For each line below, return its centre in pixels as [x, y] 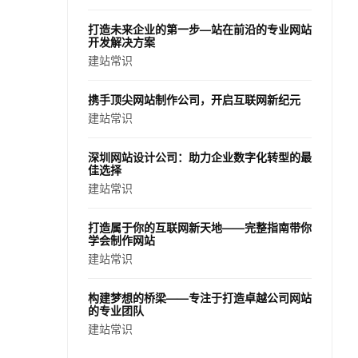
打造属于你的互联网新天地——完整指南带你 [200, 227]
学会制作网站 [121, 240]
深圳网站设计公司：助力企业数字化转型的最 [200, 157]
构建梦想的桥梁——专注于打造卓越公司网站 [200, 298]
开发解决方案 [121, 42]
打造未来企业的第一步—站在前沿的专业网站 [200, 29]
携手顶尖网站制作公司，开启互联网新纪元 [194, 99]
